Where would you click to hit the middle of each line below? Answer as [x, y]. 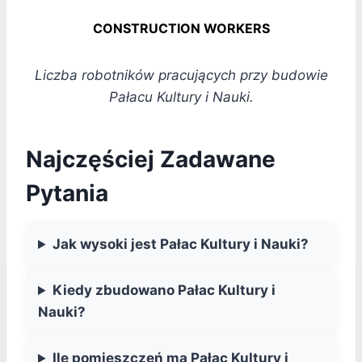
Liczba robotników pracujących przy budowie [181, 76]
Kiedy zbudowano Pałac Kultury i [164, 290]
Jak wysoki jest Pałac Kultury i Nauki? [181, 244]
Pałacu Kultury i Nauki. [181, 97]
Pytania [67, 194]
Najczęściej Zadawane [151, 160]
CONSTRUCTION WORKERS [181, 29]
